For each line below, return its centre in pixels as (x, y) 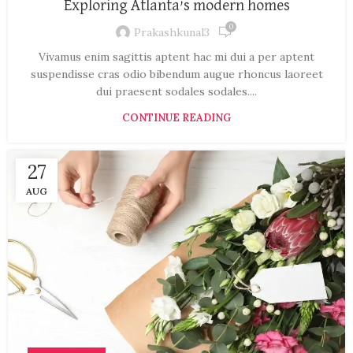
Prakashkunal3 (172, 32)
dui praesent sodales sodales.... (176, 92)
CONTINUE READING (176, 118)
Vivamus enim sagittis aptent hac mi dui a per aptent (176, 57)
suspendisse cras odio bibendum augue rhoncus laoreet (176, 74)
